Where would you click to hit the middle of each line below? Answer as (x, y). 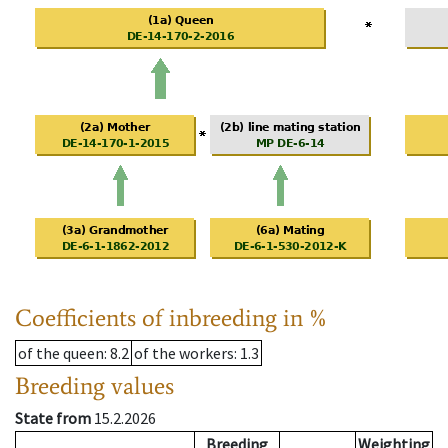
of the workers (184, 353)
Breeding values (94, 386)
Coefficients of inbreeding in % (171, 318)
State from (53, 418)
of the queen (61, 353)
